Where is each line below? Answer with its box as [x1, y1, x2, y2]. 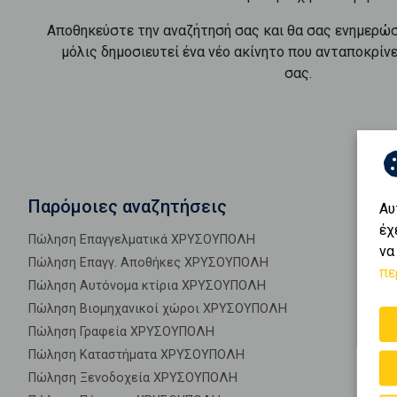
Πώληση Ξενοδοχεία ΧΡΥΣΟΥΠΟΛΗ [28, 370, 237, 385]
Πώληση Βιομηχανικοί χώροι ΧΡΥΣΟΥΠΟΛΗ [28, 301, 287, 316]
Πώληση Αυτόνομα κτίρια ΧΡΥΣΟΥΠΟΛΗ [28, 278, 266, 293]
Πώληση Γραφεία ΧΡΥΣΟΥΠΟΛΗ [28, 324, 214, 339]
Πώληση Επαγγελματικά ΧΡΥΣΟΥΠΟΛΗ [28, 232, 255, 247]
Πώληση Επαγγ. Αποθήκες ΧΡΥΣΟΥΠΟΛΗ [28, 255, 269, 270]
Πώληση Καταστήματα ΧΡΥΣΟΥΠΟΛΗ [28, 347, 245, 362]
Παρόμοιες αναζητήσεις [28, 196, 227, 217]
